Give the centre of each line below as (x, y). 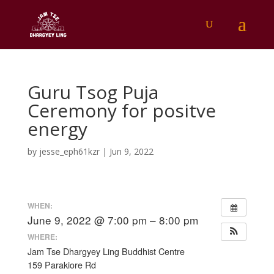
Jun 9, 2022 (131, 151)
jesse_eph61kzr (69, 151)
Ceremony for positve (121, 110)
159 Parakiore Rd (61, 265)
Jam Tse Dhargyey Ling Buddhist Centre (106, 251)
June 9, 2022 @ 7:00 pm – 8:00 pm (113, 220)
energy (57, 129)
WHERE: (42, 237)
